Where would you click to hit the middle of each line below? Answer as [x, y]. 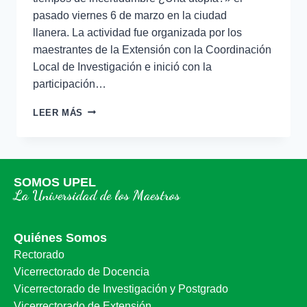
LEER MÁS [58, 112]
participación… [70, 84]
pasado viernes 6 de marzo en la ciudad [130, 15]
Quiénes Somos [60, 238]
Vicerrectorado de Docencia [82, 272]
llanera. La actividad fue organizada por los [137, 32]
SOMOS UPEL [55, 182]
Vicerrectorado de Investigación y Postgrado [121, 289]
